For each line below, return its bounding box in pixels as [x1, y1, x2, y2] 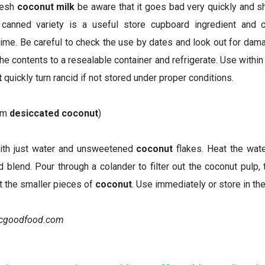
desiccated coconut [9, 108, 98, 119]
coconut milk [17, 1, 75, 13]
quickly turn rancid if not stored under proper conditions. [2, 72, 234, 84]
